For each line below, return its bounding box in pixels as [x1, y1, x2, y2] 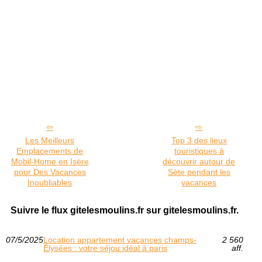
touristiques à [174, 146, 224, 156]
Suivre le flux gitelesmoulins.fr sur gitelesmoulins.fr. [10, 205, 239, 216]
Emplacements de [16, 146, 84, 156]
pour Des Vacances [13, 167, 86, 177]
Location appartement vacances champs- [43, 235, 196, 245]
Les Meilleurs [25, 136, 75, 146]
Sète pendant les [167, 167, 230, 177]
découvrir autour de [163, 157, 236, 167]
